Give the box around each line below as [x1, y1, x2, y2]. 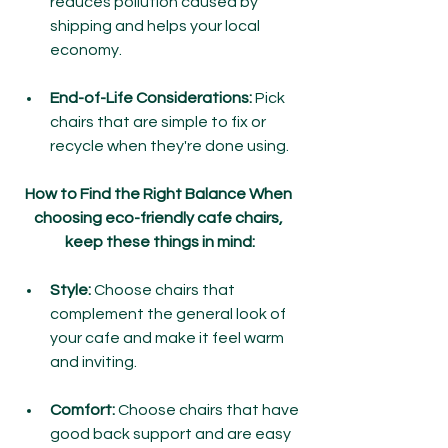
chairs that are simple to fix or [50, 114, 269, 130]
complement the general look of [50, 306, 289, 322]
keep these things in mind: [65, 234, 255, 250]
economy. [50, 42, 122, 58]
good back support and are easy [50, 426, 294, 442]
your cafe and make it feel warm [50, 330, 287, 346]
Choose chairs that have [118, 402, 302, 418]
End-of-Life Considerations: [50, 90, 252, 106]
